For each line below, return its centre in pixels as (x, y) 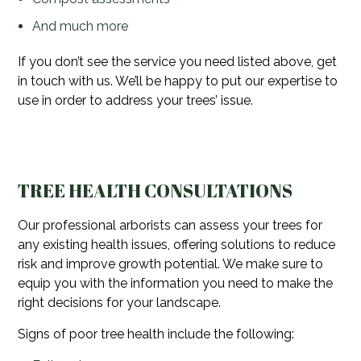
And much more (80, 27)
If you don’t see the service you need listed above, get (178, 62)
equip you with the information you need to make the (176, 284)
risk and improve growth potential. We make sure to (171, 264)
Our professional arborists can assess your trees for (170, 226)
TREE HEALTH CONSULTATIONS (156, 191)
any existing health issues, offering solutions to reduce (177, 245)
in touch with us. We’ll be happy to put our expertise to (178, 81)
